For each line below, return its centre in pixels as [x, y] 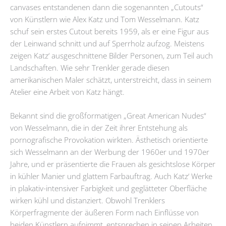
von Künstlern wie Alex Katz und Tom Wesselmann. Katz [105, 19]
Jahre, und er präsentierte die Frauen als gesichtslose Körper [113, 164]
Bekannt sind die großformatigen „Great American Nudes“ [108, 116]
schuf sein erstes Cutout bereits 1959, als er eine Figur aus [109, 31]
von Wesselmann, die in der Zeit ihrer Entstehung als [99, 128]
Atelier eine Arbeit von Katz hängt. [67, 92]
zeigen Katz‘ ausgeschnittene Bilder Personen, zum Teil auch [111, 55]
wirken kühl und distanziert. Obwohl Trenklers [88, 201]
